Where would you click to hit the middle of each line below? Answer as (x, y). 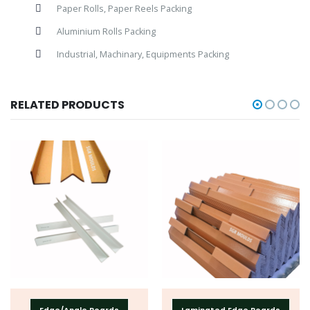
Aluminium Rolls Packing (106, 32)
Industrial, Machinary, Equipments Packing (143, 55)
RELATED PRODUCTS (67, 104)
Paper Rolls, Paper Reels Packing (124, 9)
